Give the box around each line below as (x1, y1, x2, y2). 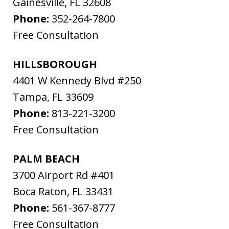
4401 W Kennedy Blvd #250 (13, 74, 141, 88)
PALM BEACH (13, 152, 80, 166)
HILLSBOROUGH (13, 57, 97, 72)
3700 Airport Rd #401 (13, 168, 114, 182)
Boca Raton (13, 185, 67, 199)
